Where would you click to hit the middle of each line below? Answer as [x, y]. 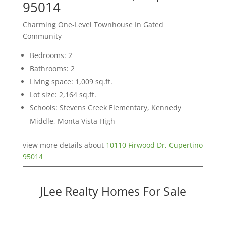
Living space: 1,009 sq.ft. [71, 81]
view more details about [64, 145]
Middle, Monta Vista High [72, 121]
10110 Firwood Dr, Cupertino [154, 145]
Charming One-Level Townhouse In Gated [93, 24]
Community [42, 36]
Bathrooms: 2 [52, 68]
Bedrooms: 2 [51, 55]
